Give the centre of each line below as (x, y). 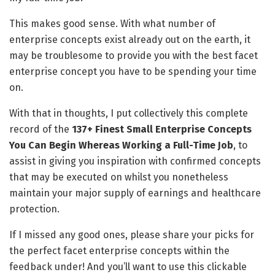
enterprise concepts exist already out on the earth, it (130, 40)
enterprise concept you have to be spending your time (133, 72)
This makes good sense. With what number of (112, 24)
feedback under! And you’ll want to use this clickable (128, 267)
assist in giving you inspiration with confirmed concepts (135, 161)
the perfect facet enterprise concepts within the (119, 251)
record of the (41, 130)
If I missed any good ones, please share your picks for (132, 235)
